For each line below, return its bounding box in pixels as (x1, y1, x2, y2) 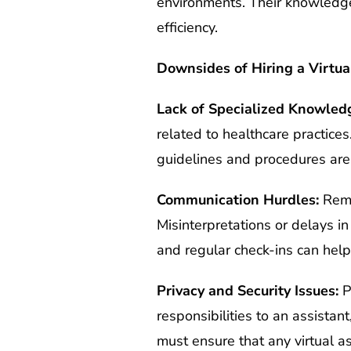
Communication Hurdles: (156, 190, 319, 209)
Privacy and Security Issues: (156, 280, 338, 300)
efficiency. (156, 17, 218, 37)
